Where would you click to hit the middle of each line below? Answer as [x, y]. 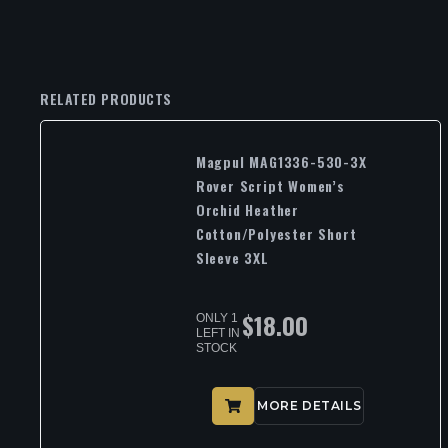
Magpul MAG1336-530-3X [281, 162]
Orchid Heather [247, 210]
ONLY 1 [216, 318]
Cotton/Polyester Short [276, 234]
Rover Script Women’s [270, 186]
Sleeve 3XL [232, 258]
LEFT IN [217, 333]
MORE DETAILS [309, 405]
